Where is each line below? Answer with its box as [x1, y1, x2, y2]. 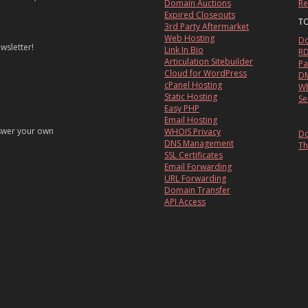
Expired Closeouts [164, 9, 235, 21]
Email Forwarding [164, 161, 232, 173]
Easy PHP [164, 102, 199, 115]
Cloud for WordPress [164, 67, 247, 80]
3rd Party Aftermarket [164, 21, 249, 33]
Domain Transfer [164, 184, 230, 197]
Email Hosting [164, 114, 217, 126]
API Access [164, 196, 206, 208]
